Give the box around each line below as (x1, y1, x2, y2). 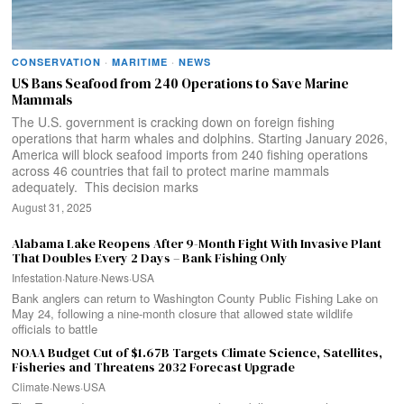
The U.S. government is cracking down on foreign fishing (12, 112, 335, 131)
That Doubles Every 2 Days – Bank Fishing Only (12, 248, 289, 267)
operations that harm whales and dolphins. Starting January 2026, (12, 128, 389, 147)
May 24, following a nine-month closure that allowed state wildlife (12, 304, 353, 322)
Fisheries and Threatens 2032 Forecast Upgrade (12, 357, 296, 376)
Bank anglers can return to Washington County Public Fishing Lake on (12, 289, 379, 307)
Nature (65, 269, 99, 285)
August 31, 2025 (12, 198, 93, 215)
